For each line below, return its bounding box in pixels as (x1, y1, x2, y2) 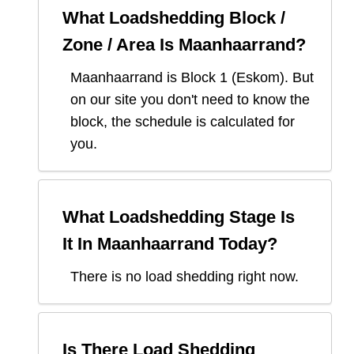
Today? (214, 234, 277, 254)
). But (280, 70, 314, 86)
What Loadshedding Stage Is (62, 207, 295, 228)
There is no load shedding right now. (70, 269, 299, 285)
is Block (163, 70, 220, 86)
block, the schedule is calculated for (70, 114, 295, 130)
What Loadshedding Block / (62, 8, 285, 28)
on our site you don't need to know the (70, 92, 310, 108)
